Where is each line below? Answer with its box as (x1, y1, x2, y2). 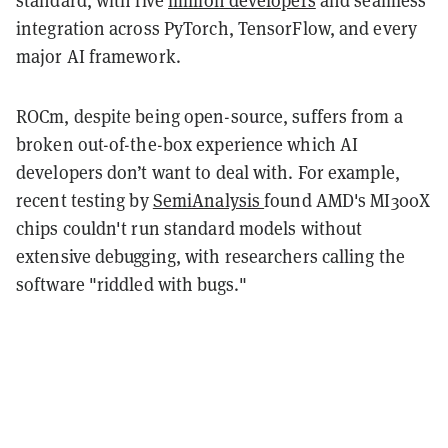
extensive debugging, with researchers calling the (16, 244, 405, 268)
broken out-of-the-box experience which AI (16, 132, 359, 156)
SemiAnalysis (152, 188, 265, 212)
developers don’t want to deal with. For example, (16, 160, 400, 184)
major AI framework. (16, 44, 181, 68)
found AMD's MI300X (264, 188, 430, 212)
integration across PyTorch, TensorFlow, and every (16, 16, 417, 40)
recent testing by (16, 188, 153, 212)
